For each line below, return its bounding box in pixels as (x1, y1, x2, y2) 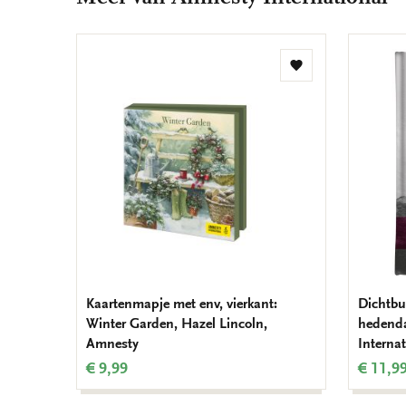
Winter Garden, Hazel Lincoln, (86, 315, 267, 332)
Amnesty (86, 335, 139, 352)
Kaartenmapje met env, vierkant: (86, 295, 277, 312)
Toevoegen (295, 63, 362, 81)
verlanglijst (295, 96, 362, 113)
